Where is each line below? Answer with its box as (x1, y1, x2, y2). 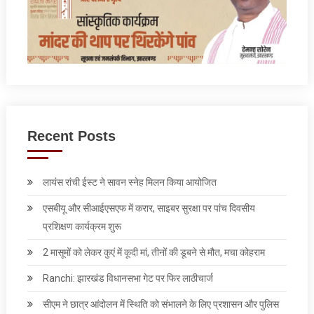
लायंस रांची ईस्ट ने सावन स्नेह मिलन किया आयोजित (42, 176, 217, 188)
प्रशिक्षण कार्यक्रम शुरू (42, 220, 121, 232)
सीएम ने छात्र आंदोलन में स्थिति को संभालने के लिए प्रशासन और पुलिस (42, 298, 279, 310)
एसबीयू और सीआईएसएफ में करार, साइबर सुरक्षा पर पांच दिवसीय (42, 202, 255, 214)
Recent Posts (27, 128, 116, 144)
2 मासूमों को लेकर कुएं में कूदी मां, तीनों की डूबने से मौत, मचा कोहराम (42, 246, 265, 258)
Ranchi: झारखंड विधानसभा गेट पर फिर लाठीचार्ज (42, 272, 213, 284)
